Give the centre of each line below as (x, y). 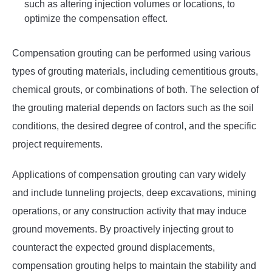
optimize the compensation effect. (96, 19)
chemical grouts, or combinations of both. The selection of (135, 90)
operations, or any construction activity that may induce (129, 211)
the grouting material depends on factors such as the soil (133, 108)
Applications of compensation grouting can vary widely (129, 175)
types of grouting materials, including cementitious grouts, (135, 72)
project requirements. (57, 144)
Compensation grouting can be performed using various (131, 53)
